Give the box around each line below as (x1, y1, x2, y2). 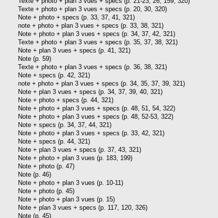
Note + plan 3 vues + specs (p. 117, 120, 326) (18, 203, 147, 211)
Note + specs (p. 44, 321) (18, 137, 90, 145)
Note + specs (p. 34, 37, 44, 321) (18, 121, 111, 128)
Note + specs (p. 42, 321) (18, 71, 90, 79)
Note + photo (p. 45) (18, 187, 74, 195)
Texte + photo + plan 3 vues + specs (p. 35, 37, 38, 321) (18, 38, 178, 46)
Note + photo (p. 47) (18, 162, 74, 170)
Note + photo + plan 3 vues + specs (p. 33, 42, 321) (18, 129, 164, 137)
